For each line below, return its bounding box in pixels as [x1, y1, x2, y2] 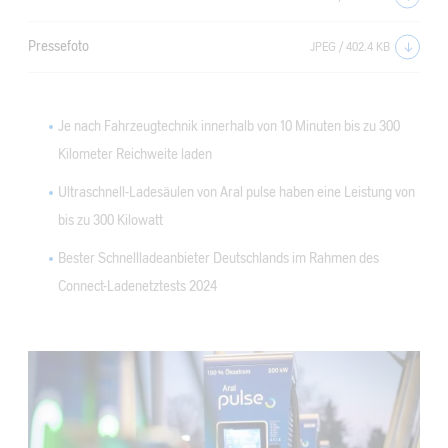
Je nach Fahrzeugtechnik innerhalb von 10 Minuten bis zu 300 [58, 120, 400, 134]
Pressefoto [28, 39, 89, 54]
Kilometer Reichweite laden [58, 148, 212, 162]
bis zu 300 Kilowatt [58, 214, 163, 228]
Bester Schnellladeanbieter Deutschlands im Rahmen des [58, 252, 379, 266]
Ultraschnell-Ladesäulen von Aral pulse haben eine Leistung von [58, 186, 415, 200]
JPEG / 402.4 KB [310, 40, 390, 53]
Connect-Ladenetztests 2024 [58, 280, 217, 294]
